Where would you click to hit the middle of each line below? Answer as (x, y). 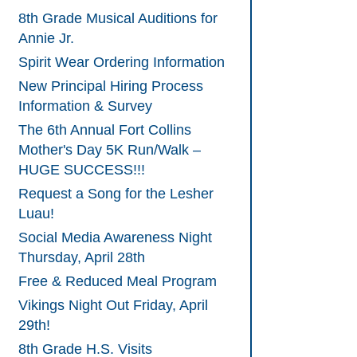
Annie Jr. (46, 39)
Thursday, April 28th (82, 258)
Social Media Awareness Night (115, 238)
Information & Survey (85, 106)
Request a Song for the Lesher (116, 194)
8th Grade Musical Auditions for (118, 19)
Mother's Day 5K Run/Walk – (110, 150)
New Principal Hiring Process (111, 86)
